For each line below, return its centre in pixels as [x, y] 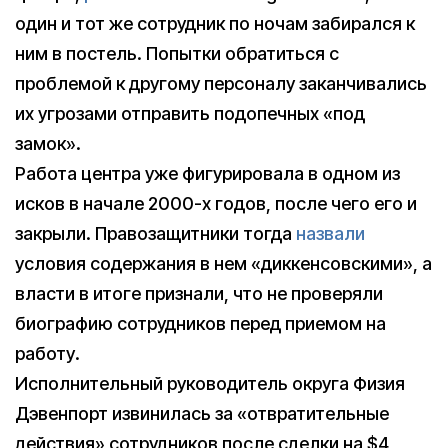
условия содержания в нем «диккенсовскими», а [223, 264]
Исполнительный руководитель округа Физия [210, 384]
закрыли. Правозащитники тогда [155, 234]
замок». [48, 144]
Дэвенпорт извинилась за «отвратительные [202, 414]
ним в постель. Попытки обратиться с [177, 54]
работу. [47, 354]
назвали [330, 234]
